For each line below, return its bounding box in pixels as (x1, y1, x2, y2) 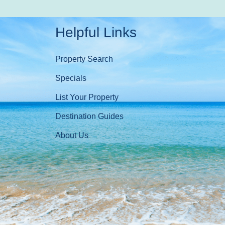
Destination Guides (55, 111, 124, 121)
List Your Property (55, 92, 119, 101)
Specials (55, 73, 86, 82)
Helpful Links (55, 24, 137, 40)
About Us (55, 131, 88, 140)
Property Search (55, 54, 113, 63)
